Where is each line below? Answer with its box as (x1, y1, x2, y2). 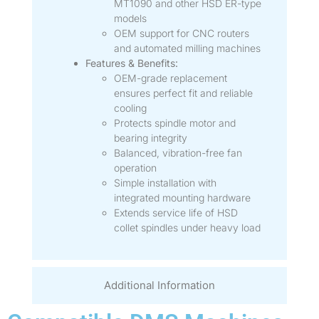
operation (113, 161, 157, 174)
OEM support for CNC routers (113, 26, 249, 39)
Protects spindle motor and (113, 116, 236, 129)
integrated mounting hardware (113, 191, 251, 204)
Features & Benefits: (85, 56, 178, 69)
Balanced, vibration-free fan (113, 146, 242, 159)
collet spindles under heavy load (113, 221, 261, 234)
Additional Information (104, 278, 215, 292)
